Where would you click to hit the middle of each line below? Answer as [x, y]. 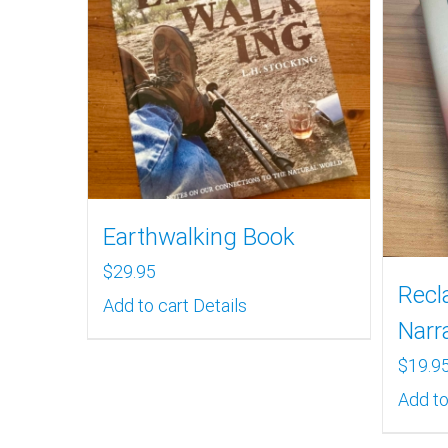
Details [220, 305]
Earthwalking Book [199, 236]
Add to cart [146, 305]
